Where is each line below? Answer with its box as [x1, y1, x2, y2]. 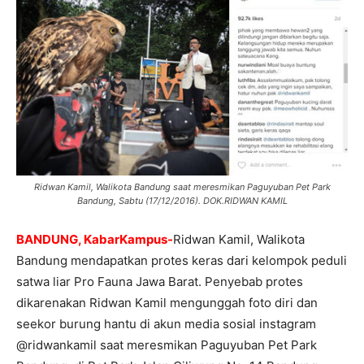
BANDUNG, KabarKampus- [16, 231, 173, 247]
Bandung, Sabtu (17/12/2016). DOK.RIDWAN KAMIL [76, 194, 288, 206]
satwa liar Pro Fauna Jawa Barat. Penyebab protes [16, 273, 303, 289]
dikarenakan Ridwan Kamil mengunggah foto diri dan [16, 294, 318, 310]
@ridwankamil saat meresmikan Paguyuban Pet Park [16, 336, 317, 353]
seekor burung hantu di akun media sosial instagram [16, 315, 316, 331]
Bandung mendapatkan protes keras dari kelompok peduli [16, 252, 347, 268]
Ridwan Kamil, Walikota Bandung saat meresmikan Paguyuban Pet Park [33, 180, 331, 193]
